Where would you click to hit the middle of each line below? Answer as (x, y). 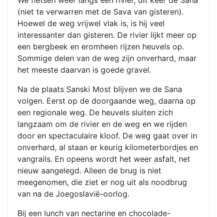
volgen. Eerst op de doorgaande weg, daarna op (107, 101)
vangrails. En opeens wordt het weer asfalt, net (104, 159)
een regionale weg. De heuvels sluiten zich (95, 112)
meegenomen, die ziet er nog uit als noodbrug (102, 182)
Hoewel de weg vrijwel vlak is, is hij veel (91, 23)
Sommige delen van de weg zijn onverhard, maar (107, 58)
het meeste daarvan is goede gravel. (84, 70)
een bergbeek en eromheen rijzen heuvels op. (101, 46)
